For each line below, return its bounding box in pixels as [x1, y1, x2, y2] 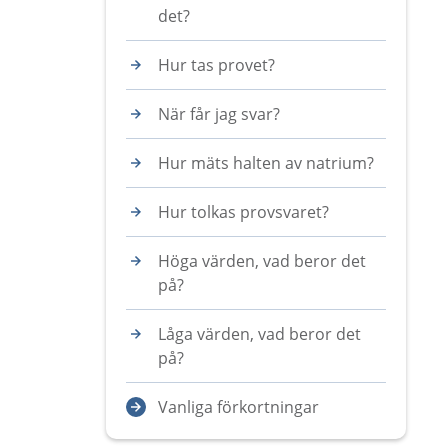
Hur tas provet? [158, 54, 275, 76]
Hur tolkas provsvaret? [158, 201, 329, 223]
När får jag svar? [158, 103, 280, 125]
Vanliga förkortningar [158, 396, 319, 418]
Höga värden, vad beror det [158, 250, 366, 272]
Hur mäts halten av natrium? [158, 152, 374, 174]
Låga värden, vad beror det [158, 323, 361, 345]
